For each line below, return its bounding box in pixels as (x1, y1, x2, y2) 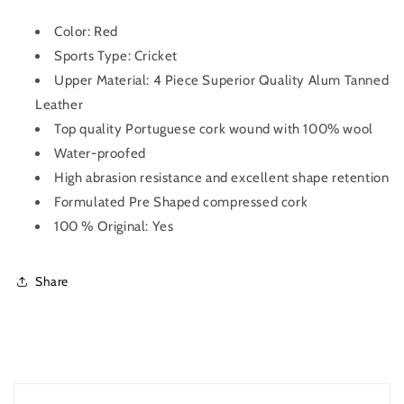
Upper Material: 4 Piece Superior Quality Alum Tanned (54, 72, 390, 89)
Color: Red (54, 23, 118, 41)
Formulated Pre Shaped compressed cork (54, 194, 308, 211)
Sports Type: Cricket (54, 48, 178, 65)
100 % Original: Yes (54, 218, 174, 235)
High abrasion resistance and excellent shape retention (54, 170, 390, 187)
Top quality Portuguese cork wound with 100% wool (54, 121, 373, 138)
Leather (35, 96, 84, 114)
